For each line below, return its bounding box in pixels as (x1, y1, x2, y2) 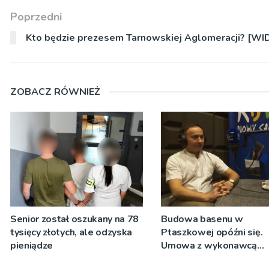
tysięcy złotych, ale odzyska (10, 226, 133, 240)
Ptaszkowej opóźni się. (161, 226, 263, 240)
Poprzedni (10, 9, 62, 24)
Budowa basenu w (161, 213, 243, 226)
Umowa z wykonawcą (161, 239, 257, 253)
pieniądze (10, 239, 53, 253)
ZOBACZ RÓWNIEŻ (10, 85, 100, 98)
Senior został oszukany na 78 (10, 213, 139, 226)
